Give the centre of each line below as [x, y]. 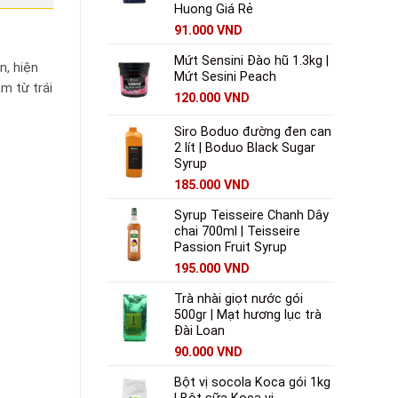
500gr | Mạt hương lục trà [248, 315]
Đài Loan [199, 331]
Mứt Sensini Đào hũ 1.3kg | [251, 61]
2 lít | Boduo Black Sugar [245, 148]
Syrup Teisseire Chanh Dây [251, 216]
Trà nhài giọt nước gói [239, 299]
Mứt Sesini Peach [225, 77]
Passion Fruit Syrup [231, 248]
